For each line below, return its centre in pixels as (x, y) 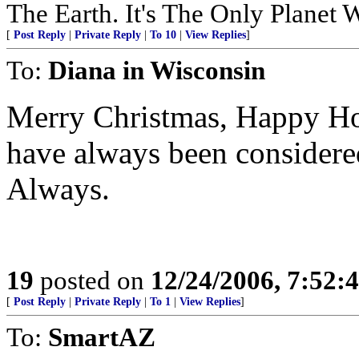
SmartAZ (102, 337)
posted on (92, 280)
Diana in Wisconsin (157, 70)
